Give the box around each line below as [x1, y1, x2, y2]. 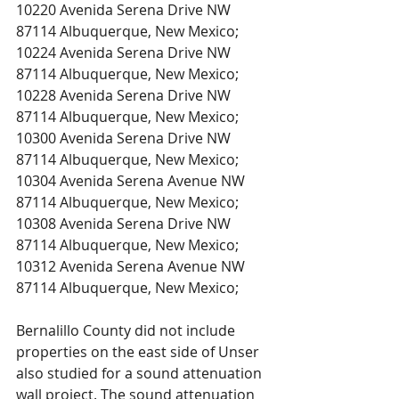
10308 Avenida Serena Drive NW [16, 214, 234, 233]
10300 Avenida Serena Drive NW [16, 128, 234, 148]
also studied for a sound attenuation [16, 363, 265, 383]
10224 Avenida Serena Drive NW [16, 43, 234, 62]
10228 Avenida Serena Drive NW [16, 85, 234, 105]
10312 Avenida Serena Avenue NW [16, 256, 248, 276]
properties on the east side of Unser [16, 342, 263, 362]
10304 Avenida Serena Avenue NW [16, 171, 248, 191]
